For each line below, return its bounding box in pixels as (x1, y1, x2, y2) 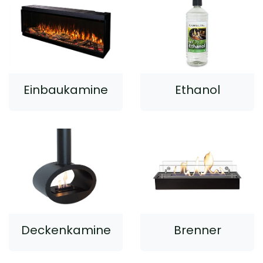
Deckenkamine (21, 222, 111, 239)
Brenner (173, 222, 221, 239)
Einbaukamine (23, 81, 108, 98)
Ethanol (174, 81, 220, 98)
